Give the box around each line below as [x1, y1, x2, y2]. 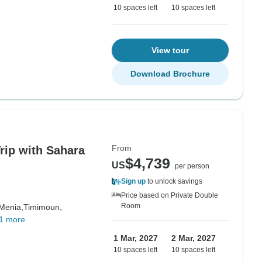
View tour [151, 46, 189, 55]
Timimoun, [23, 202, 62, 212]
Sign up [121, 177, 146, 185]
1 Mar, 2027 [113, 233, 158, 243]
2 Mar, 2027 [171, 233, 216, 243]
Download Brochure [130, 69, 210, 78]
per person [175, 162, 209, 170]
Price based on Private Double [121, 191, 218, 199]
